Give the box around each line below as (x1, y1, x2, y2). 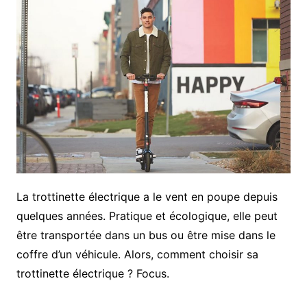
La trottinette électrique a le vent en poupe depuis (16, 190, 278, 204)
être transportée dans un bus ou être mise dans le (16, 228, 275, 243)
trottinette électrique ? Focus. (16, 267, 169, 281)
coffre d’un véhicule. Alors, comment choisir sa (16, 247, 258, 262)
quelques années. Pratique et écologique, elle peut (16, 209, 278, 223)
